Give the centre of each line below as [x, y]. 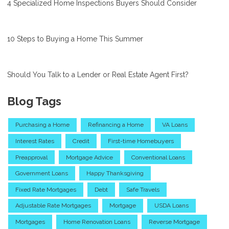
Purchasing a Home [42, 125]
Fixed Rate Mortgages [46, 189]
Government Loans [42, 174]
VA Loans [175, 125]
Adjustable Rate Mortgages [53, 206]
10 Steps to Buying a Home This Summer [75, 39]
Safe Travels [143, 189]
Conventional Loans [158, 157]
